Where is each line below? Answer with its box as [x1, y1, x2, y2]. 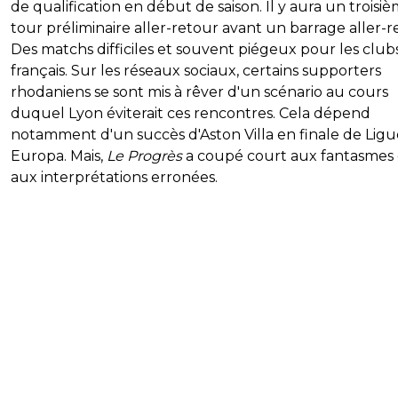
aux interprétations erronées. [11, 169, 218, 187]
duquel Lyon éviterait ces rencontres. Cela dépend [11, 105, 370, 123]
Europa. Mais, [11, 147, 107, 165]
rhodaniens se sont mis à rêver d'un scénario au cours [11, 84, 388, 101]
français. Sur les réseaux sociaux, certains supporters [11, 62, 381, 80]
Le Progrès [107, 147, 182, 165]
